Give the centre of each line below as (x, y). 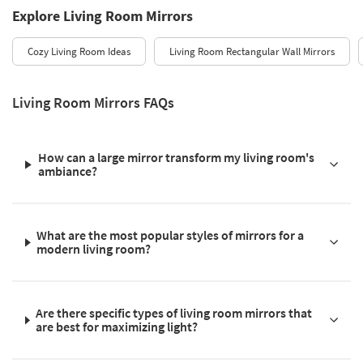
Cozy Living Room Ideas (79, 52)
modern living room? (94, 249)
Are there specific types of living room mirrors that (174, 313)
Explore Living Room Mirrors (102, 16)
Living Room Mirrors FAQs (93, 103)
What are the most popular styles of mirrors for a (171, 235)
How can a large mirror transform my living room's (176, 158)
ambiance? (67, 171)
